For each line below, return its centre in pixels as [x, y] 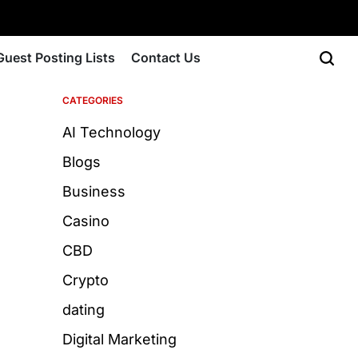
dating [84, 310]
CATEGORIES [93, 100]
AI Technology [111, 132]
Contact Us [166, 58]
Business [94, 191]
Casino [86, 221]
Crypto [86, 280]
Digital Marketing [119, 339]
